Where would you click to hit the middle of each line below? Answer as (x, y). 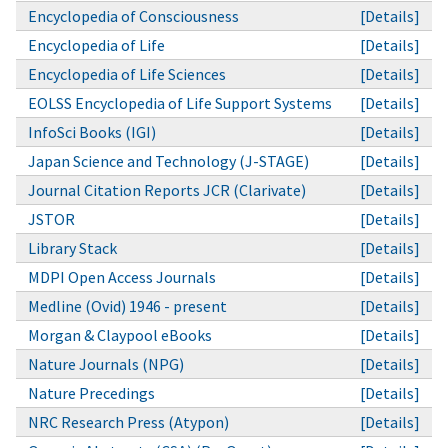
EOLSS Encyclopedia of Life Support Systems (180, 102)
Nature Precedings (91, 392)
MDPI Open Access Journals (122, 276)
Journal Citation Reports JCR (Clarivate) (167, 189)
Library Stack (72, 247)
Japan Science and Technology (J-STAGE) (168, 160)
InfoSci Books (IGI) (92, 131)
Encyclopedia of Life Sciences (127, 73)
